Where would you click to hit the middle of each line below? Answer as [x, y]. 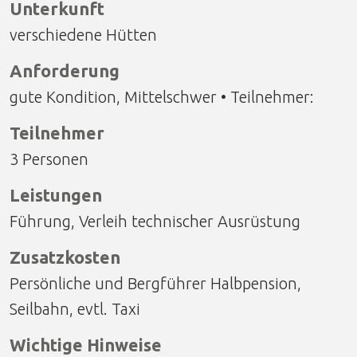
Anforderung [65, 71]
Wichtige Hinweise [86, 345]
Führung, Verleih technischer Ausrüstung [155, 221]
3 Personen [49, 159]
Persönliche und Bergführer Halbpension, [155, 283]
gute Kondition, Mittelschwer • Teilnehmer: [162, 96]
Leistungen [56, 195]
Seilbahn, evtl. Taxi [75, 308]
